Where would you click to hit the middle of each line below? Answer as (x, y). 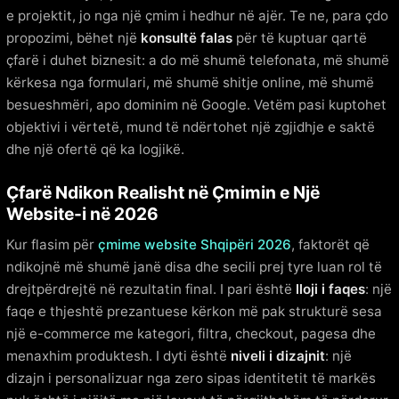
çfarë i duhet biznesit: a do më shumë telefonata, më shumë (198, 60)
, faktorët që (330, 244)
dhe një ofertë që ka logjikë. (95, 149)
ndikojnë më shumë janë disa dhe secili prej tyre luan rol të (194, 266)
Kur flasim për (52, 244)
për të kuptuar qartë (300, 37)
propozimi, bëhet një (73, 37)
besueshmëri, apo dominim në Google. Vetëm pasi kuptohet (196, 104)
